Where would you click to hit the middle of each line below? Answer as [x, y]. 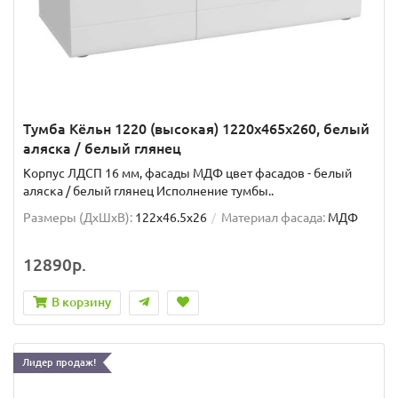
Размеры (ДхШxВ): [78, 218]
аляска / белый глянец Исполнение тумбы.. [148, 191]
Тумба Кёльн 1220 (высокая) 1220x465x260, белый [196, 129]
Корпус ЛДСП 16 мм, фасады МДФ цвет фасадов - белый [187, 174]
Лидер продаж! [59, 363]
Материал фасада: [273, 218]
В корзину [81, 302]
